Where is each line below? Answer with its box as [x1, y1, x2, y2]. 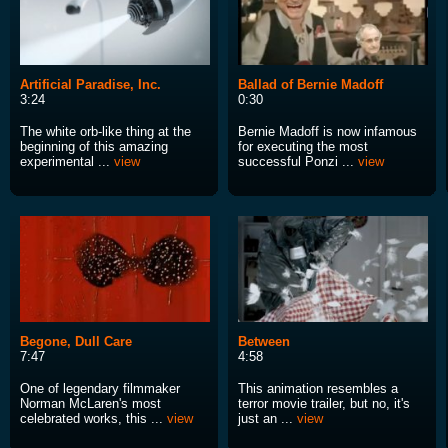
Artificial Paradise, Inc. [20, 77, 161, 93]
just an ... [238, 411, 297, 427]
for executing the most [238, 139, 368, 155]
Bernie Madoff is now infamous [238, 124, 417, 140]
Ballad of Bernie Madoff [238, 77, 383, 93]
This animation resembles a [238, 381, 398, 397]
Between [238, 334, 290, 350]
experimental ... [20, 154, 114, 170]
